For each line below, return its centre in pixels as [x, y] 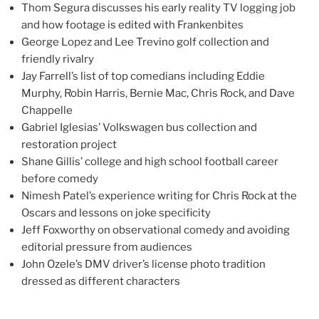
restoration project [69, 145]
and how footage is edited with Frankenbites [132, 25]
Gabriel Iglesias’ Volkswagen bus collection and [139, 128]
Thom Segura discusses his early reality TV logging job [158, 8]
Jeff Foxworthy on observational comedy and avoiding [156, 230]
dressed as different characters [101, 282]
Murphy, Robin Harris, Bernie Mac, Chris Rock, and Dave [158, 94]
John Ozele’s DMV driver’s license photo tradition [143, 265]
